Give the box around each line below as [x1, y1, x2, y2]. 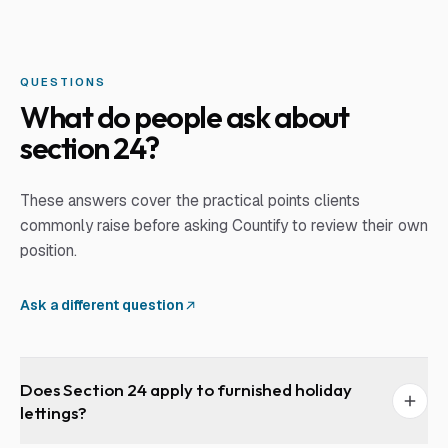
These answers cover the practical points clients [20, 190, 360, 211]
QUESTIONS [20, 75, 106, 89]
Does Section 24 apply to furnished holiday [20, 379, 352, 400]
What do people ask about [20, 98, 348, 136]
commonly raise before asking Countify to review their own [20, 215, 428, 236]
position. [20, 240, 77, 261]
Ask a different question [20, 296, 184, 314]
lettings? [20, 402, 87, 423]
